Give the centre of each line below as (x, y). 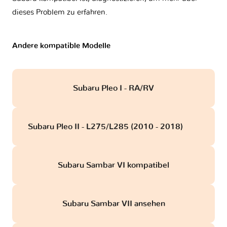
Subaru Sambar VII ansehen (113, 204)
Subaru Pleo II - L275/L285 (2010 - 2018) (106, 127)
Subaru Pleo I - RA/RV (113, 88)
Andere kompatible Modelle (61, 46)
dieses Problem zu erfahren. (60, 13)
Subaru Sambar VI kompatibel (113, 165)
